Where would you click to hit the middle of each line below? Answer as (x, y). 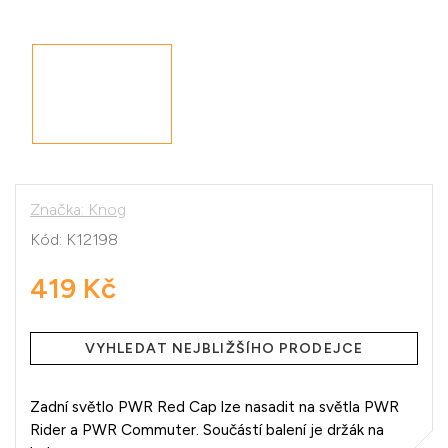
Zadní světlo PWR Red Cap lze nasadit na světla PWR (214, 406)
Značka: (59, 209)
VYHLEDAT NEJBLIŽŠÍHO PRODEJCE (224, 348)
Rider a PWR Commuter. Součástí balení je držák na (207, 429)
